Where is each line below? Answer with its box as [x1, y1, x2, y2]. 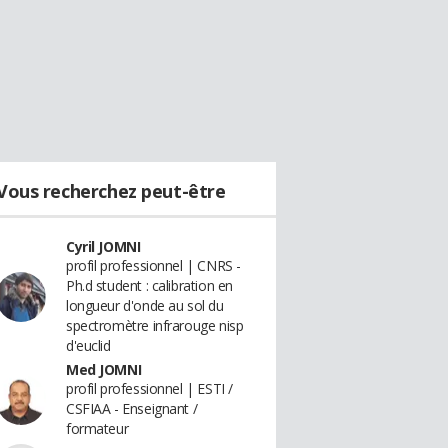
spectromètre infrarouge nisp [66, 316, 244, 335]
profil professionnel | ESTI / [66, 379, 233, 398]
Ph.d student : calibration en [66, 276, 233, 295]
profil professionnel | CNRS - [66, 256, 241, 275]
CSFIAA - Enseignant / [66, 399, 198, 418]
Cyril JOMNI [66, 237, 141, 256]
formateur [66, 419, 129, 438]
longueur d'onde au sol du [66, 296, 224, 315]
